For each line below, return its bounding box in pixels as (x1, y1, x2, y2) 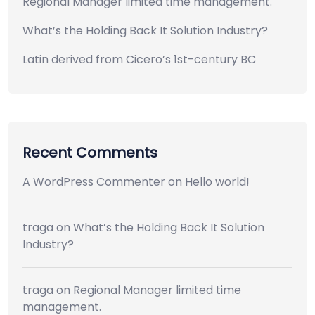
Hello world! (185, 173, 250, 190)
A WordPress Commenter (22, 173, 165, 190)
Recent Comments (22, 142, 157, 162)
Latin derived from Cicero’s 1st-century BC (22, 51, 256, 67)
